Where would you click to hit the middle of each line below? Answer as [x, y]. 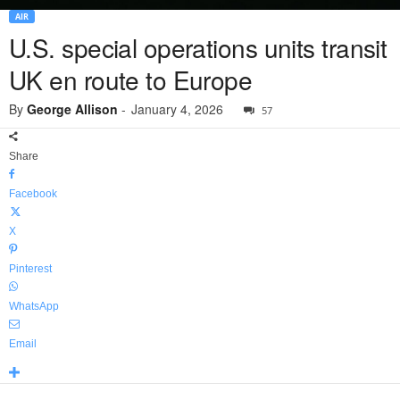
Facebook [33, 194]
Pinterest [30, 269]
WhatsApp [34, 307]
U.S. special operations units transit [198, 48]
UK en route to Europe [131, 80]
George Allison [72, 109]
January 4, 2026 [177, 109]
